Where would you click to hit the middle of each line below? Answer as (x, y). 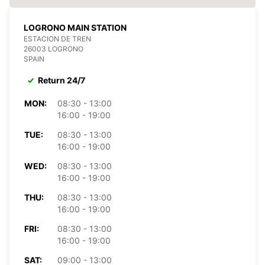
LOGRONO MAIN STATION (75, 27)
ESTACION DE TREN (57, 38)
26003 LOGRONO (54, 49)
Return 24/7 (62, 80)
